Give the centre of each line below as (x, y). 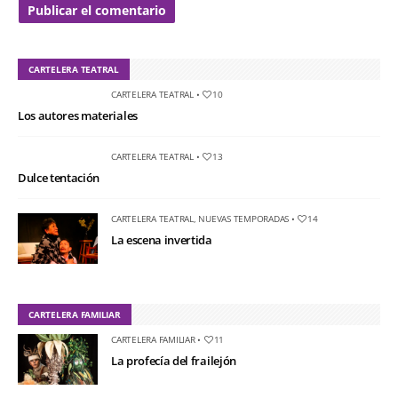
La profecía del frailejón (174, 361)
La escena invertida (162, 240)
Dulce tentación (59, 178)
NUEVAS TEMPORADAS (243, 219)
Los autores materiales (78, 116)
